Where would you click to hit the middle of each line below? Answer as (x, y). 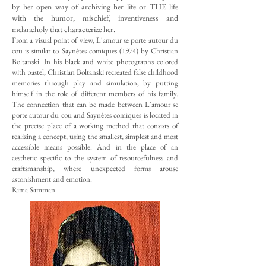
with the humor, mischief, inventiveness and (95, 18)
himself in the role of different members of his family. (95, 94)
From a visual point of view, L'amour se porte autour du (95, 40)
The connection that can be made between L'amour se (95, 104)
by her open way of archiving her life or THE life (95, 7)
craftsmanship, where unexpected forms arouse (95, 168)
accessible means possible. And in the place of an (95, 147)
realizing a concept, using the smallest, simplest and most (95, 136)
